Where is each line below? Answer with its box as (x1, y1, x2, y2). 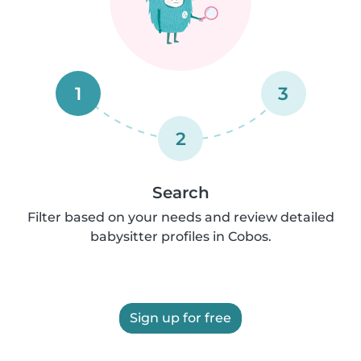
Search (151, 183, 210, 202)
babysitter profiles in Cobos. (89, 229, 272, 244)
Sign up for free (130, 310, 231, 326)
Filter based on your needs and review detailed (27, 210, 334, 225)
